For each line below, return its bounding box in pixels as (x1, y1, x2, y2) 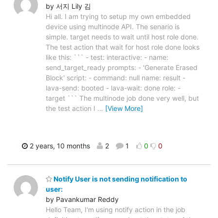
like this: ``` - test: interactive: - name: (46, 53, 168, 62)
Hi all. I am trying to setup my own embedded (46, 12, 191, 21)
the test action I (46, 104, 97, 113)
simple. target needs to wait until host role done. (46, 33, 199, 41)
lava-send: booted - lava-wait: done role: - (46, 84, 181, 92)
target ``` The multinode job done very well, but (46, 94, 199, 103)
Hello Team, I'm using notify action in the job (46, 205, 185, 214)
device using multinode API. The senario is (46, 22, 180, 31)
